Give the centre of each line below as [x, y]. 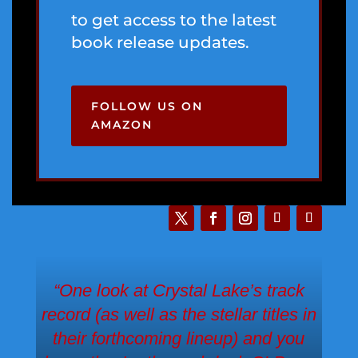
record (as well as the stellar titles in [179, 314]
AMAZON [121, 125]
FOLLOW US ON [147, 106]
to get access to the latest [173, 20]
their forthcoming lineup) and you [179, 338]
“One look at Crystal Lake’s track [179, 290]
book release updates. [160, 42]
